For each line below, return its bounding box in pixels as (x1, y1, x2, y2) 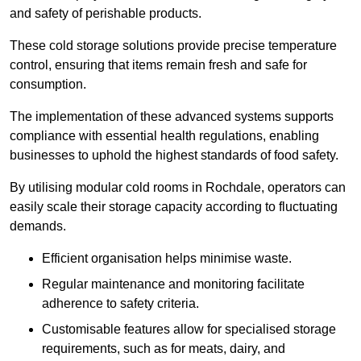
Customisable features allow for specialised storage (42, 322, 336, 337)
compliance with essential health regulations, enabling (10, 129, 319, 143)
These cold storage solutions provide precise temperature (10, 39, 337, 53)
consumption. (10, 77, 86, 92)
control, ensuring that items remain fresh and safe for (10, 58, 307, 73)
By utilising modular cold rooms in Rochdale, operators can (10, 180, 346, 195)
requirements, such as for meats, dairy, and (42, 342, 285, 356)
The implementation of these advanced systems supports (10, 110, 334, 124)
